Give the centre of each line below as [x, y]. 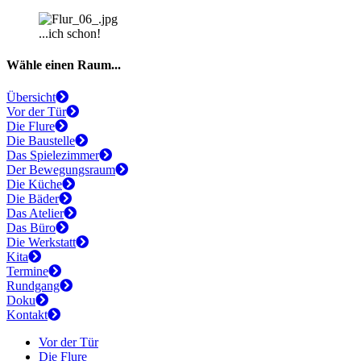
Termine [27, 271]
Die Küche [34, 184]
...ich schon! [70, 34]
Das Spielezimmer [53, 155]
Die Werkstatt [41, 242]
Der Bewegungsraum [61, 169]
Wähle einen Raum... [64, 65]
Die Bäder [33, 198]
